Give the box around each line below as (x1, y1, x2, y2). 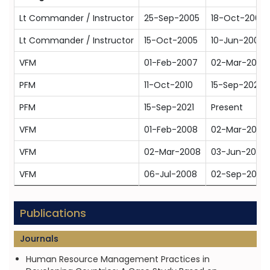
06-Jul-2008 (143, 168, 197, 180)
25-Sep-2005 (143, 12, 199, 24)
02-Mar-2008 (143, 146, 201, 158)
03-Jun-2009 (210, 146, 267, 158)
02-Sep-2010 (210, 168, 265, 180)
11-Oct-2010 (143, 79, 193, 91)
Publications (19, 206, 86, 221)
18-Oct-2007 (210, 12, 266, 24)
